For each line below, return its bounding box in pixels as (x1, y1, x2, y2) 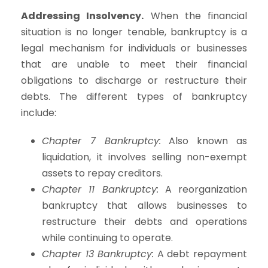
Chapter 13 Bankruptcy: (42, 246, 154, 261)
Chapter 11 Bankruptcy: (42, 182, 159, 196)
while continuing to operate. (42, 230, 173, 245)
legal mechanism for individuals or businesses (21, 41, 247, 55)
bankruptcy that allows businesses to (42, 198, 247, 212)
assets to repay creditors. (42, 166, 163, 180)
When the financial (144, 8, 247, 23)
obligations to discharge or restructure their (21, 73, 247, 87)
